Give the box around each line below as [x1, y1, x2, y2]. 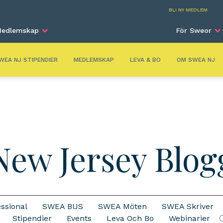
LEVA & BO [130, 56, 161, 63]
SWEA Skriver [161, 202, 214, 211]
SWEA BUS [42, 202, 83, 211]
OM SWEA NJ [177, 56, 215, 63]
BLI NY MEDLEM [169, 7, 208, 12]
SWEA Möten [98, 202, 147, 211]
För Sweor [176, 26, 212, 34]
